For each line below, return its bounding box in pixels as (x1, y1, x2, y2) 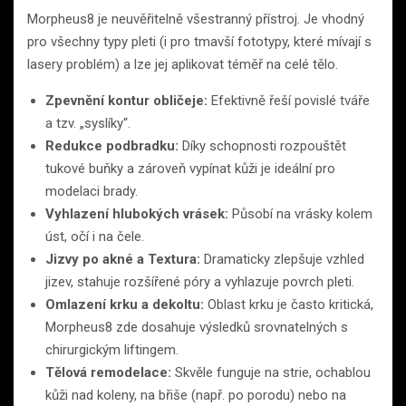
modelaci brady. (45, 182, 138, 199)
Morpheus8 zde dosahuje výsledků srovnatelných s (45, 318, 348, 335)
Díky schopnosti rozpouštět (179, 137, 346, 154)
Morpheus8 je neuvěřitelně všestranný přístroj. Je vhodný (27, 10, 364, 27)
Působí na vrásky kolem (228, 205, 372, 222)
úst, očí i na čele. (45, 227, 144, 245)
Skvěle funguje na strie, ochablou (171, 363, 371, 381)
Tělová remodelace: (45, 363, 171, 381)
